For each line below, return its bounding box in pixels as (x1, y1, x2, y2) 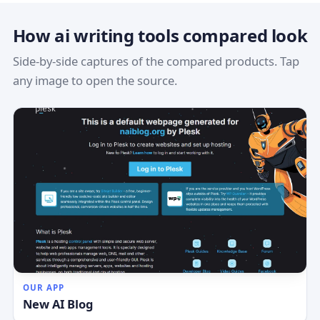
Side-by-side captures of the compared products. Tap (12, 53, 299, 70)
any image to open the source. (12, 72, 177, 89)
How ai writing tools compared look (12, 23, 308, 47)
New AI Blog (23, 295, 94, 312)
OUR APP (23, 281, 64, 293)
